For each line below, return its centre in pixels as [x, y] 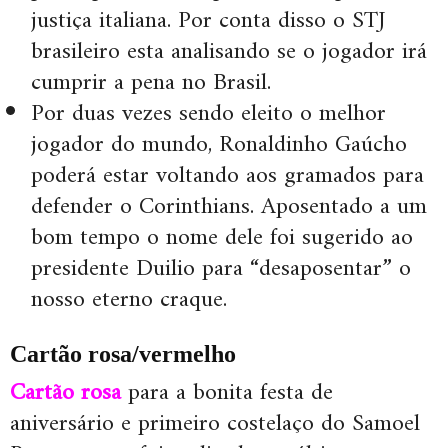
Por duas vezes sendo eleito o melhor [208, 114]
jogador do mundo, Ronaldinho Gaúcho [219, 145]
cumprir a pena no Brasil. [151, 83]
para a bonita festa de [227, 393]
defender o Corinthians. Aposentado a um [229, 207]
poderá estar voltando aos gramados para [227, 176]
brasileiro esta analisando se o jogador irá [229, 52]
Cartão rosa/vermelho [123, 354]
